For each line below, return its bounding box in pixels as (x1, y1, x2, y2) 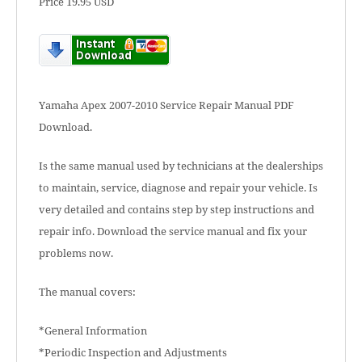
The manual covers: (39, 284, 136, 299)
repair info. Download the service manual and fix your (39, 224, 307, 238)
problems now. (39, 246, 113, 260)
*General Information (39, 323, 147, 338)
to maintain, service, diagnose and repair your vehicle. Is (39, 180, 318, 195)
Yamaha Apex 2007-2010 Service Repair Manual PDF (39, 98, 294, 112)
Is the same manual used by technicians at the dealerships (39, 158, 323, 173)
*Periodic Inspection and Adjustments (39, 345, 227, 360)
